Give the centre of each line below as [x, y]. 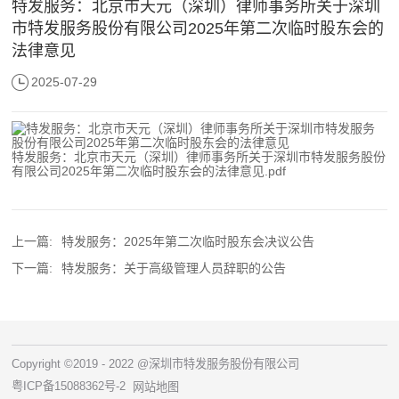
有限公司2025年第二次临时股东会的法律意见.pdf [149, 171]
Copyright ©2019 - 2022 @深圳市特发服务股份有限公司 [156, 363]
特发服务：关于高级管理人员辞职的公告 [174, 268]
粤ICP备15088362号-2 [69, 386]
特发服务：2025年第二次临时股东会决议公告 [188, 241]
